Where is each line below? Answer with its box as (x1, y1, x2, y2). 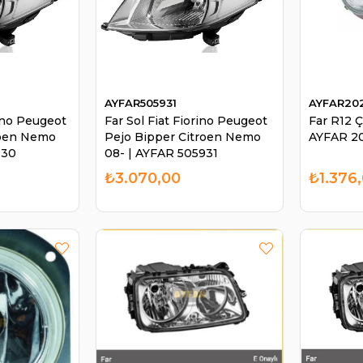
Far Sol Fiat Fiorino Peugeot (104, 113, 267, 128)
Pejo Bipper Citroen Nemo (104, 129, 261, 144)
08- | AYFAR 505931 (104, 145, 218, 160)
